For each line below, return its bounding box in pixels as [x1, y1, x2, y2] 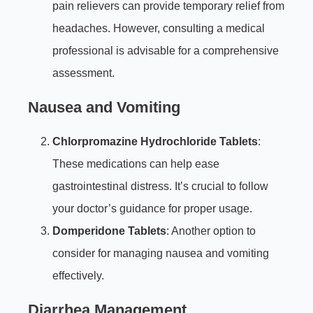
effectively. [52, 270, 104, 282]
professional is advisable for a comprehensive [52, 45, 279, 57]
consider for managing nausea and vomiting [52, 247, 269, 260]
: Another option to [166, 225, 256, 238]
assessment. [52, 67, 115, 80]
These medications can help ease [52, 158, 219, 170]
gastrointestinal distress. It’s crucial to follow [52, 180, 268, 193]
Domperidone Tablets [52, 225, 166, 238]
